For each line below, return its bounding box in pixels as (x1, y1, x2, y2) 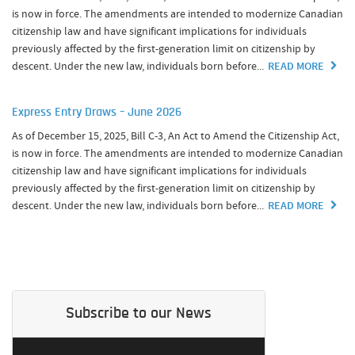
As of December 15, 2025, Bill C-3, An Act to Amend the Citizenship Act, (12, 128, 339, 143)
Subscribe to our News (66, 306, 212, 322)
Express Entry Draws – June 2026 (12, 106, 181, 119)
